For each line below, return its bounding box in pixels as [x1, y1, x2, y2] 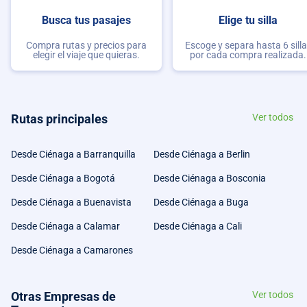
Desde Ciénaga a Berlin [153, 149, 250, 160]
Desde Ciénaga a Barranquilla [11, 149, 136, 160]
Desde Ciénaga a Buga [153, 197, 249, 208]
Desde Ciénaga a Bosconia [153, 173, 266, 184]
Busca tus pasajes [42, 14, 131, 27]
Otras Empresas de [11, 289, 116, 304]
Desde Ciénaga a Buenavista [11, 197, 132, 208]
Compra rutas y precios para [26, 39, 147, 51]
